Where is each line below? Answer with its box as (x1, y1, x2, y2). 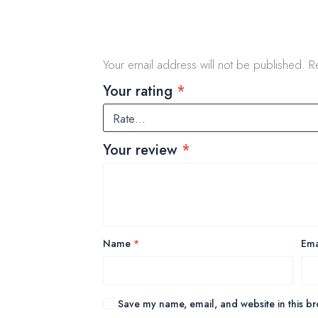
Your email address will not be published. (102, 55, 305, 73)
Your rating (102, 79, 177, 102)
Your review (102, 138, 182, 160)
